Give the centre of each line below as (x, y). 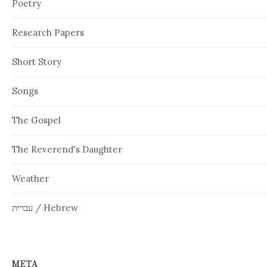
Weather (30, 178)
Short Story (37, 61)
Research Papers (48, 32)
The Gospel (36, 120)
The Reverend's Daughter (67, 149)
